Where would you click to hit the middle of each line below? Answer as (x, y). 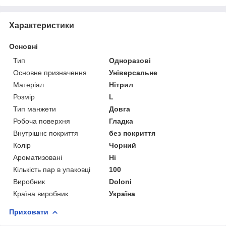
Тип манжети (35, 109)
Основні (23, 46)
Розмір (24, 97)
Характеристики (42, 25)
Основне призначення (50, 72)
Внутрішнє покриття (46, 133)
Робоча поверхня (42, 121)
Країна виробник (41, 193)
